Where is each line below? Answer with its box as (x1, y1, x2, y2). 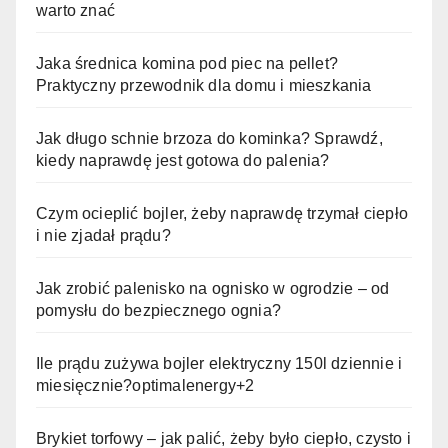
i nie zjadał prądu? (36, 226, 171, 244)
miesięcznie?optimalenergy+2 (36, 376, 255, 394)
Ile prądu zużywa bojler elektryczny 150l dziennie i (36, 354, 403, 372)
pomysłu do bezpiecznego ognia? (36, 301, 281, 319)
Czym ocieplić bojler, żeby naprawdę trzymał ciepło (36, 204, 409, 222)
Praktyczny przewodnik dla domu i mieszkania (36, 76, 372, 94)
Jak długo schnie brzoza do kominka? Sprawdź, (36, 129, 383, 147)
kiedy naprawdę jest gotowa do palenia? (36, 151, 330, 169)
